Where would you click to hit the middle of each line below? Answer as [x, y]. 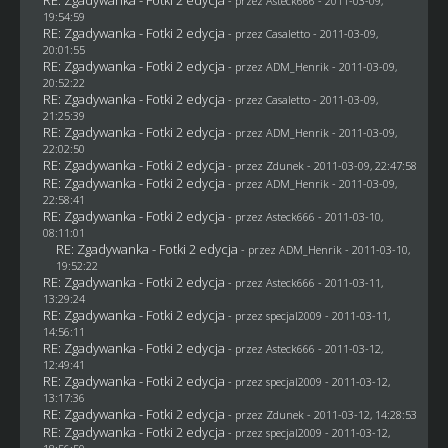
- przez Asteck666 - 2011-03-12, [305, 348]
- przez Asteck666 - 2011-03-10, [305, 216]
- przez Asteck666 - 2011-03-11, [305, 282]
